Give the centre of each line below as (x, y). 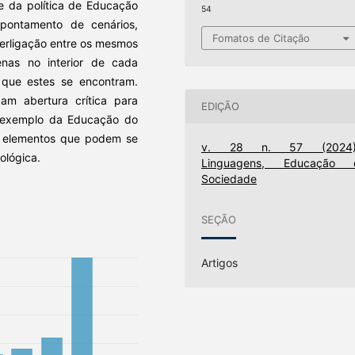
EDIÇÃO (221, 107)
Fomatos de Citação (261, 38)
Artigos (220, 262)
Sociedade (229, 178)
